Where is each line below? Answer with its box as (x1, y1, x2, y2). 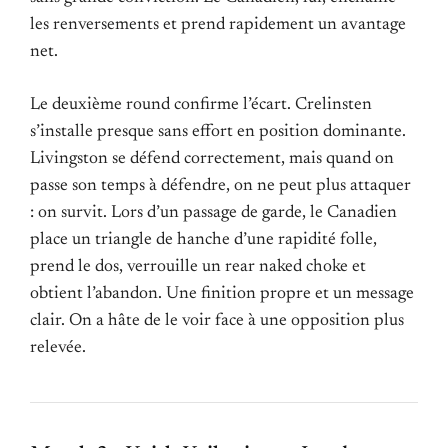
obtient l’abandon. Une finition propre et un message (30, 284, 414, 303)
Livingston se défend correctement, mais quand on (30, 149, 394, 168)
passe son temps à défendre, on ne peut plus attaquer (30, 176, 411, 195)
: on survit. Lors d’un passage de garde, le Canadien (30, 203, 397, 222)
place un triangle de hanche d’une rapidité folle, (30, 230, 377, 249)
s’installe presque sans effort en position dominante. (30, 122, 406, 141)
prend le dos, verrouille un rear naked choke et (30, 257, 366, 276)
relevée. (30, 338, 86, 357)
